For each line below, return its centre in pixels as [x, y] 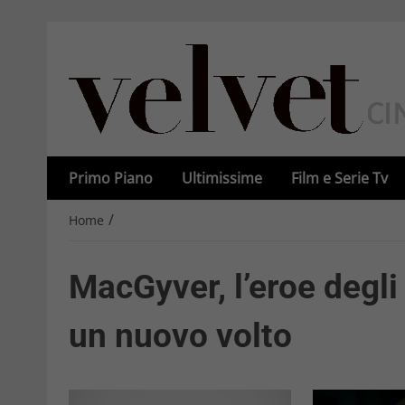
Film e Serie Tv [339, 178]
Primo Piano [111, 178]
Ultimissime [222, 178]
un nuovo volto [180, 336]
